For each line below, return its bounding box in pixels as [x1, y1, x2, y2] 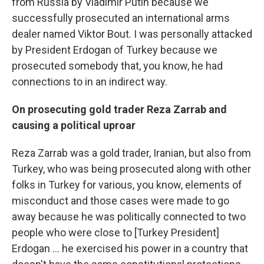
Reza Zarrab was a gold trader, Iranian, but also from [12, 147, 251, 159]
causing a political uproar [12, 119, 136, 131]
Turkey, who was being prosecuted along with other [12, 163, 251, 175]
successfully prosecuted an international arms [12, 12, 230, 24]
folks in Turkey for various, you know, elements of [12, 179, 242, 191]
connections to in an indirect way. [12, 75, 167, 88]
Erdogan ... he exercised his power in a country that [12, 242, 248, 255]
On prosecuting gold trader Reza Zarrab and [12, 103, 227, 115]
